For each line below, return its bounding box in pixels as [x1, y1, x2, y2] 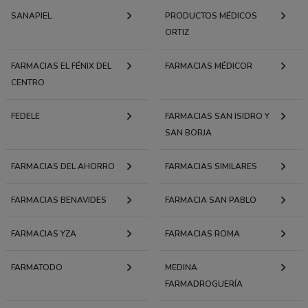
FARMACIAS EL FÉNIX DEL [11, 60, 111, 71]
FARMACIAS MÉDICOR [165, 60, 252, 71]
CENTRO [11, 76, 45, 88]
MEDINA [165, 261, 197, 273]
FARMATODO [11, 261, 63, 273]
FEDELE [11, 110, 40, 122]
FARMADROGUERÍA [165, 278, 243, 289]
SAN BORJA [165, 126, 212, 138]
